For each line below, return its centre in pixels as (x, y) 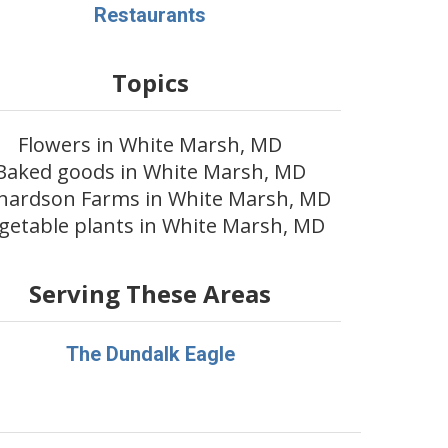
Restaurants (150, 15)
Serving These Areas (150, 293)
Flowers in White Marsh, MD (150, 144)
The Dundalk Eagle (150, 354)
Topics (150, 82)
